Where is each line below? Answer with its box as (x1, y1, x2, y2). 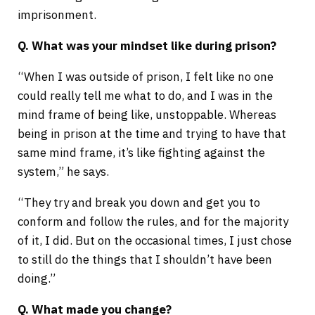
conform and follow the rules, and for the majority (17, 214, 288, 230)
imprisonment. (17, 7, 99, 23)
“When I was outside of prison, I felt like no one (17, 69, 274, 85)
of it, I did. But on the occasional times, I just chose (17, 233, 292, 249)
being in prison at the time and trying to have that (17, 126, 286, 142)
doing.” (17, 271, 56, 287)
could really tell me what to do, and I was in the (17, 88, 273, 104)
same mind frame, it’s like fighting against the (17, 145, 265, 161)
